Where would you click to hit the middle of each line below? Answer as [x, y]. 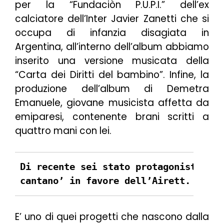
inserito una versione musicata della [112, 61]
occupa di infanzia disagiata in [112, 33]
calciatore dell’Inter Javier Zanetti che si [112, 19]
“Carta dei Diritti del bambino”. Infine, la [112, 75]
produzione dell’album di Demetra [112, 89]
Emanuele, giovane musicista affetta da [112, 103]
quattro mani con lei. [63, 131]
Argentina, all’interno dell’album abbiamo [112, 47]
